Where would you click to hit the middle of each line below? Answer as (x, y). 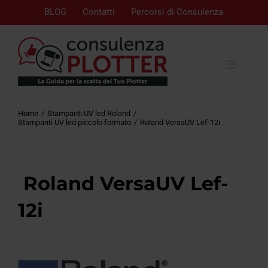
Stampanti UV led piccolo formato (74, 122)
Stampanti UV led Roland (89, 113)
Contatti (99, 12)
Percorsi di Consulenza (177, 12)
